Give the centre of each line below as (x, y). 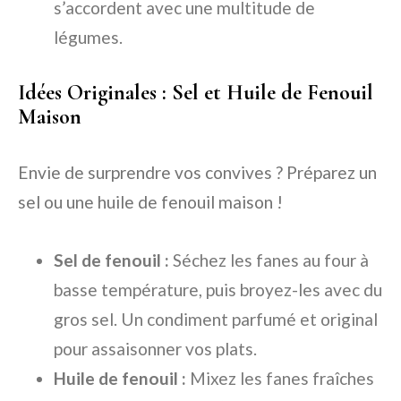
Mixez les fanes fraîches (280, 379)
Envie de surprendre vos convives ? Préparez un (197, 173)
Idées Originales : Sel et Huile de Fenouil (196, 93)
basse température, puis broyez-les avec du (218, 290)
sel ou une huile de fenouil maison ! (150, 202)
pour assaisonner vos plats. (155, 349)
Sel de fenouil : (111, 260)
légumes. (88, 38)
